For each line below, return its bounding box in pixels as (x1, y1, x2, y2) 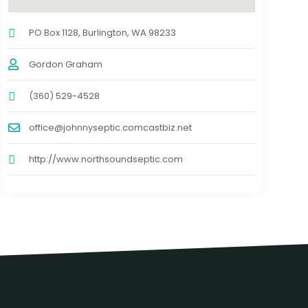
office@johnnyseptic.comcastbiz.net (28, 121, 192, 135)
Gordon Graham (28, 58, 102, 71)
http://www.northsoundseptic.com (28, 153, 183, 166)
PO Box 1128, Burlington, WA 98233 (28, 26, 176, 40)
